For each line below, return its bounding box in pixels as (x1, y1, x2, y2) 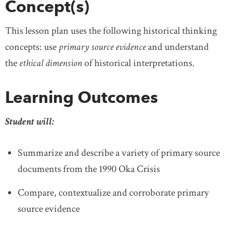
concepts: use (5, 40, 59, 53)
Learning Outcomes (5, 87, 158, 107)
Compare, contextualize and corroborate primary (18, 186, 209, 199)
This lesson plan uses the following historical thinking (5, 24, 217, 37)
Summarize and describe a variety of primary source (18, 146, 220, 159)
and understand (146, 40, 209, 53)
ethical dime (19, 56, 63, 70)
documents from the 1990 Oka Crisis (18, 162, 160, 176)
